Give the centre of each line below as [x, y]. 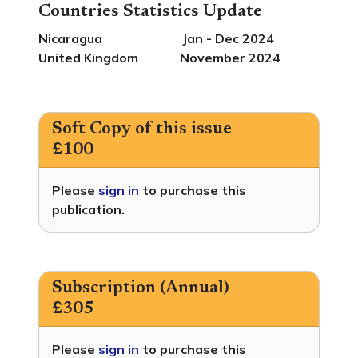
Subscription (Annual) [141, 288]
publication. [88, 209]
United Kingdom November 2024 [159, 58]
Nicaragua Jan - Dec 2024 [156, 38]
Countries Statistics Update [150, 12]
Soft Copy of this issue [142, 129]
